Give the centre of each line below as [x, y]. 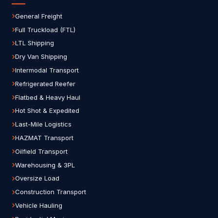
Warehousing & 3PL [45, 165]
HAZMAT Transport [44, 137]
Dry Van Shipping [41, 57]
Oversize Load [37, 178]
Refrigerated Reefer [45, 83]
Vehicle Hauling [39, 205]
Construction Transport [51, 192]
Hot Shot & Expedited [47, 111]
